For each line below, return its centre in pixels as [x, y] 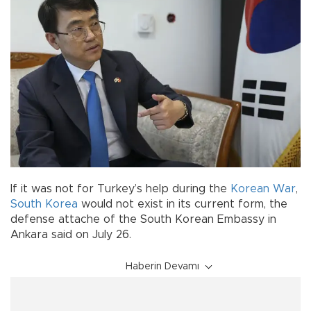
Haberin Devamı [162, 266]
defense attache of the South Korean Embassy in [143, 219]
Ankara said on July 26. [71, 234]
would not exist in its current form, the [183, 204]
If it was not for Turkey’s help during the [120, 188]
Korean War [263, 188]
